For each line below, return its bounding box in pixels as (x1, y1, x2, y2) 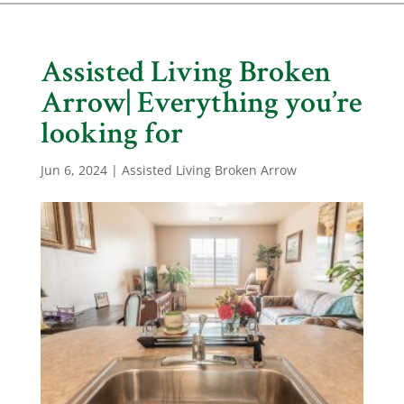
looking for (40, 114, 183, 154)
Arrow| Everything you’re (40, 83, 362, 124)
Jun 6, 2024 (40, 161, 107, 179)
